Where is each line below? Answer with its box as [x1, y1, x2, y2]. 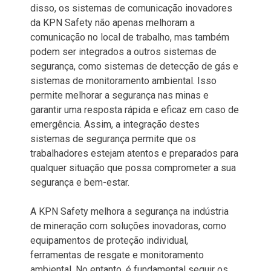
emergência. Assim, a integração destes [30, 118, 200, 130]
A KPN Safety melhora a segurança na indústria [30, 205, 229, 217]
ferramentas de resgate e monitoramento [30, 249, 204, 261]
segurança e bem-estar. [30, 176, 129, 188]
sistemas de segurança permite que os [30, 132, 196, 145]
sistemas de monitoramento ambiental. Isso [30, 74, 217, 87]
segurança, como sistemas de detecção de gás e [30, 60, 238, 72]
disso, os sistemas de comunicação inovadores [30, 2, 232, 14]
